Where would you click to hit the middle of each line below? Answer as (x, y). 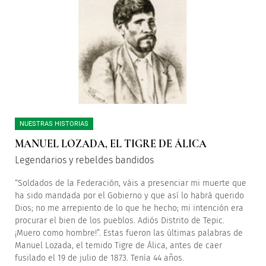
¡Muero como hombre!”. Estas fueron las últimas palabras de (129, 233)
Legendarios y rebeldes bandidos (84, 160)
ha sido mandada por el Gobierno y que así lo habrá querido (129, 196)
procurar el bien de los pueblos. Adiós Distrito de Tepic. (120, 221)
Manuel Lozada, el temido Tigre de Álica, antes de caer (118, 246)
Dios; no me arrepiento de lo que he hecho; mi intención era (129, 208)
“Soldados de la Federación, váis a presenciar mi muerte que (131, 183)
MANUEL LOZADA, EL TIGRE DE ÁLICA (111, 144)
